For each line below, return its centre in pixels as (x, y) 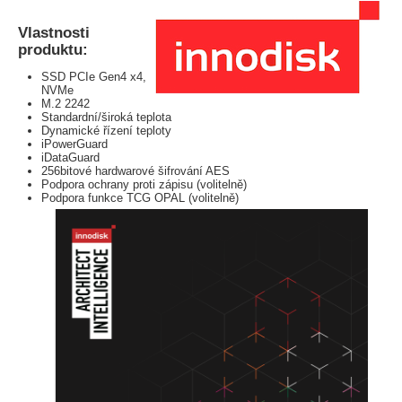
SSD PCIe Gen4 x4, (94, 77)
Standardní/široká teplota (107, 118)
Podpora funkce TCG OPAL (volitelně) (140, 198)
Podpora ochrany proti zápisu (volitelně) (144, 185)
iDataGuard (71, 158)
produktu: (53, 49)
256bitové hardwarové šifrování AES (136, 171)
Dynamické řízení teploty (107, 131)
